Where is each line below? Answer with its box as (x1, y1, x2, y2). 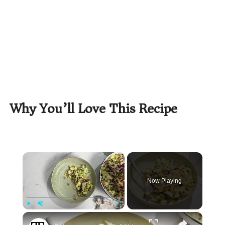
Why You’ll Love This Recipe (10, 96, 177, 121)
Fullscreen (118, 210, 137, 218)
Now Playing (147, 177, 182, 184)
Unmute (40, 210, 53, 218)
